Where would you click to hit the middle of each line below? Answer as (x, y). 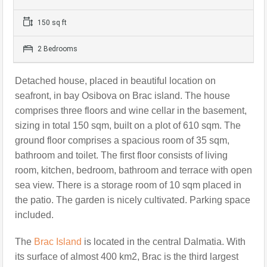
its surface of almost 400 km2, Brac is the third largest (127, 257)
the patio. (35, 200)
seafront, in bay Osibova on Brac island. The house (122, 96)
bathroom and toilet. (58, 156)
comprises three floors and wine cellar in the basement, (131, 111)
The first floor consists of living (164, 156)
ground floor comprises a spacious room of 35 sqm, (122, 141)
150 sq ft (51, 23)
